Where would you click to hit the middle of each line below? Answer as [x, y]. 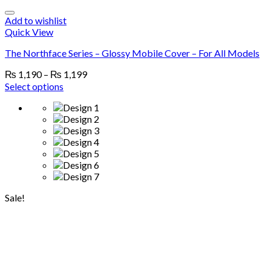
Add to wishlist [36, 20]
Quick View [29, 32]
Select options [34, 86]
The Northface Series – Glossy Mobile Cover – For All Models [132, 53]
